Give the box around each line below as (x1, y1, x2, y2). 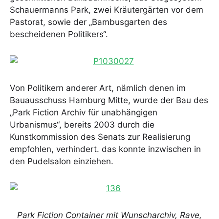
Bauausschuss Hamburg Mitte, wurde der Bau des (10, 95, 208, 106)
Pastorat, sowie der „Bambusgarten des (10, 17, 167, 27)
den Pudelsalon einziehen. (10, 156, 113, 167)
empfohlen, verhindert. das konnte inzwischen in (10, 144, 201, 154)
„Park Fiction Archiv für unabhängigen (10, 108, 157, 118)
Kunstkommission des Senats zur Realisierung (10, 132, 190, 142)
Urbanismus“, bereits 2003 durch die (10, 120, 154, 130)
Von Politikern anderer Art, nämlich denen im (10, 83, 186, 93)
